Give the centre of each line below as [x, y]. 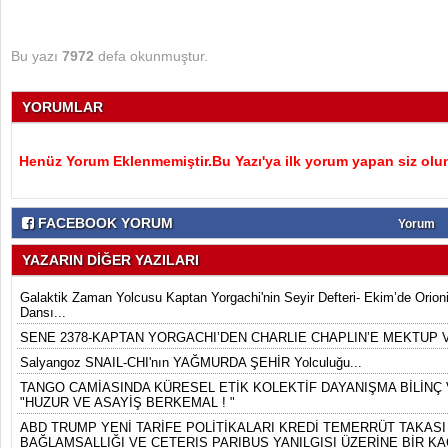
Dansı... [43, 312]
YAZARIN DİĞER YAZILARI [110, 260]
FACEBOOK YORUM [103, 223]
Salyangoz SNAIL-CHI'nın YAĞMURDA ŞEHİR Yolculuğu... [191, 362]
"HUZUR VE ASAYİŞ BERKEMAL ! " [127, 402]
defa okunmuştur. [151, 56]
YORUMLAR [62, 107]
